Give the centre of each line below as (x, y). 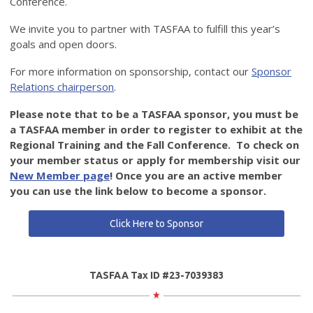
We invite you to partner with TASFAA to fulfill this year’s (145, 29)
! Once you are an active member (196, 176)
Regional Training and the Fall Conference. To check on (154, 145)
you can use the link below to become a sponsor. (138, 191)
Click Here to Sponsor (156, 224)
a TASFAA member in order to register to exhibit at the (156, 130)
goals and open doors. (63, 44)
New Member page (60, 176)
